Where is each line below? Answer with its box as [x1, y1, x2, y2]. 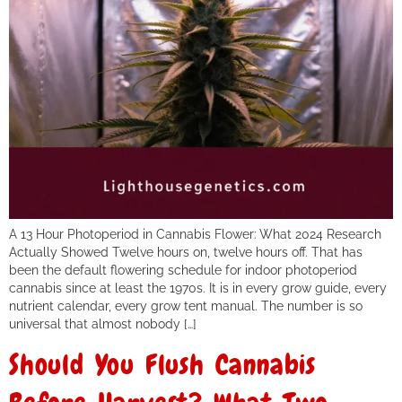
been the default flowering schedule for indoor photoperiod [9, 261, 357, 277]
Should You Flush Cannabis [9, 346, 316, 382]
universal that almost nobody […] [9, 315, 197, 331]
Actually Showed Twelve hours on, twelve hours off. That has [9, 243, 363, 259]
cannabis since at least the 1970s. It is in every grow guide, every [9, 279, 387, 295]
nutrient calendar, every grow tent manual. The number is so [9, 297, 363, 313]
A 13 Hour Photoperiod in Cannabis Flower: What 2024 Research [9, 225, 381, 241]
